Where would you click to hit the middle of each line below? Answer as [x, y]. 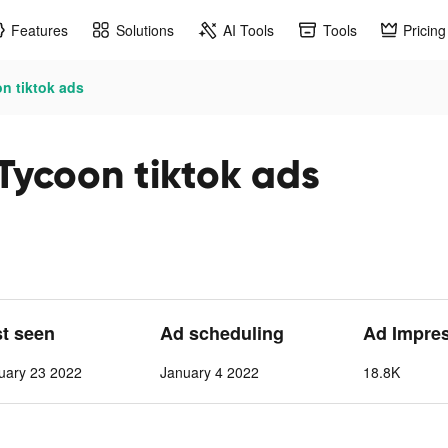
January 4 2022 [210, 372]
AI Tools [248, 29]
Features [39, 29]
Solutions [145, 29]
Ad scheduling [222, 333]
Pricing [424, 29]
